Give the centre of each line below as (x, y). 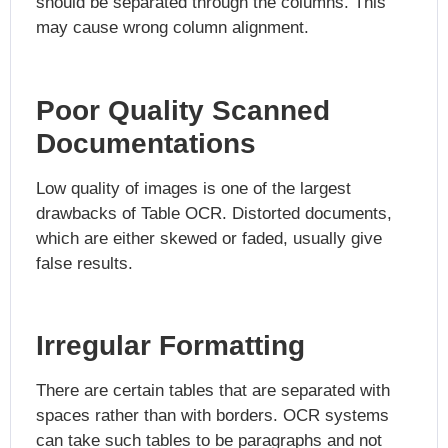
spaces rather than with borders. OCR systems (212, 416)
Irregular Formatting (170, 346)
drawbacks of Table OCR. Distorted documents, (214, 213)
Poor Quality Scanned (183, 110)
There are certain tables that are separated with (213, 391)
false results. (84, 263)
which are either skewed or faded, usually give (209, 238)
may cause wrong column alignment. (172, 27)
